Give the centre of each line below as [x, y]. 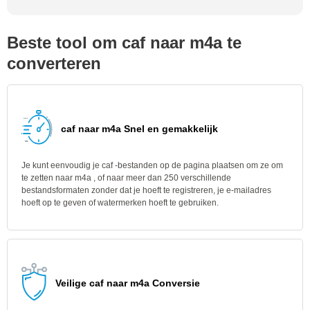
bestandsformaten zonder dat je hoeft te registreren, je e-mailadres [146, 190]
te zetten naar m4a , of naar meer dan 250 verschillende [126, 178]
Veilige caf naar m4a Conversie [128, 283]
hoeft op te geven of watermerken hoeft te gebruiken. [120, 203]
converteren [54, 63]
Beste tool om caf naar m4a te [124, 43]
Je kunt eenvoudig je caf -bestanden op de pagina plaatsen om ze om [152, 165]
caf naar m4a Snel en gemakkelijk [139, 129]
